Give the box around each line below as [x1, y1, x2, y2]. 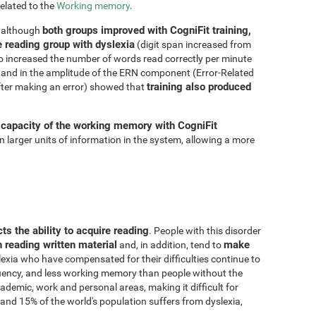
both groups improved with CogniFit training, [42, 23, 251, 37]
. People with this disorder [149, 224, 261, 236]
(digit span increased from [135, 38, 251, 50]
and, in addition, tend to [117, 238, 224, 250]
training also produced [147, 80, 251, 93]
